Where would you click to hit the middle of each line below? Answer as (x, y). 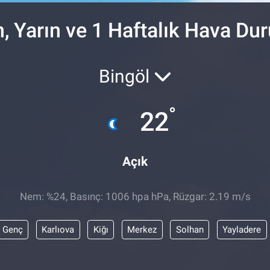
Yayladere (242, 229)
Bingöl (126, 76)
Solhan (190, 229)
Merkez (142, 229)
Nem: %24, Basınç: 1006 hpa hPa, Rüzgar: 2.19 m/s (135, 197)
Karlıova (58, 229)
